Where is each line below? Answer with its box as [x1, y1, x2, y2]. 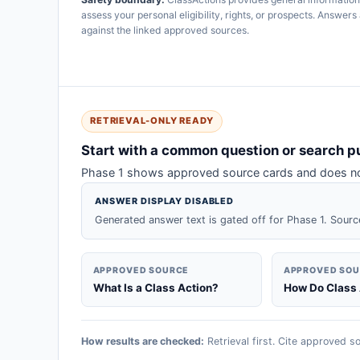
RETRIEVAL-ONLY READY [89, 115, 214, 127]
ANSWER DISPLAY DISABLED [95, 194, 235, 207]
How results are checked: [81, 334, 204, 347]
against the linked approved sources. [81, 23, 249, 36]
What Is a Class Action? [92, 281, 219, 295]
